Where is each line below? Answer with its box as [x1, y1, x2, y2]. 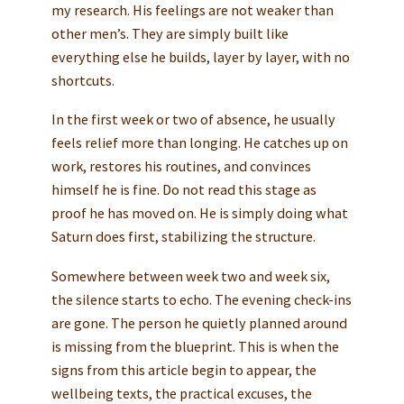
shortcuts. [50, 70, 115, 89]
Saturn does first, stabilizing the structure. [50, 227, 316, 246]
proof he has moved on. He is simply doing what [50, 204, 348, 223]
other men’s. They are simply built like [50, 23, 289, 42]
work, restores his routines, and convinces [50, 157, 311, 176]
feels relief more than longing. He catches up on [50, 133, 348, 152]
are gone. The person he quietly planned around [50, 314, 347, 333]
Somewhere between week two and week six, [50, 267, 330, 286]
